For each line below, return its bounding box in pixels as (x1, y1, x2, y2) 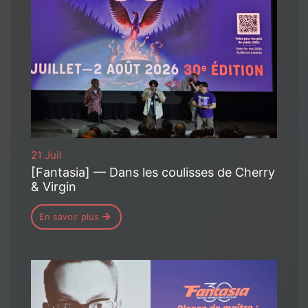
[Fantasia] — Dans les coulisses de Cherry (31, 164, 275, 179)
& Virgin (31, 179, 76, 194)
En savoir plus (39, 210, 99, 222)
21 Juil (31, 148, 62, 162)
